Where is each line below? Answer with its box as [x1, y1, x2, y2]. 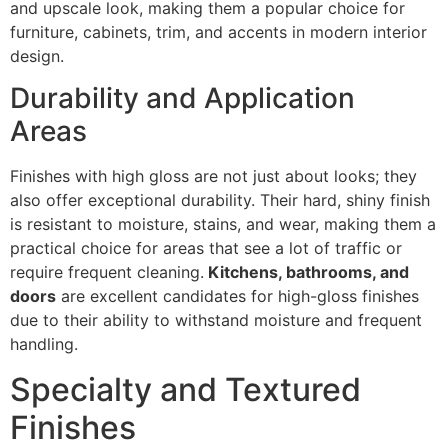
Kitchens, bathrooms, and [204, 262, 409, 283]
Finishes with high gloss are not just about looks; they [10, 166, 417, 187]
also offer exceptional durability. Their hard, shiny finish [10, 190, 430, 211]
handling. [10, 334, 78, 355]
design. [10, 46, 64, 66]
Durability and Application [10, 81, 355, 116]
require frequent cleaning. [10, 262, 204, 283]
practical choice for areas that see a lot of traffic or [10, 238, 402, 259]
